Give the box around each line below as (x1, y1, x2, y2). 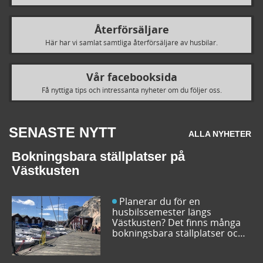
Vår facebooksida (86, 70, 177, 85)
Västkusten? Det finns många (112, 216, 241, 230)
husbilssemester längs (112, 205, 212, 219)
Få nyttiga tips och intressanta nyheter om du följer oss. (41, 85, 222, 95)
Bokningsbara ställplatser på (12, 149, 185, 164)
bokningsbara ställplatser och (112, 227, 244, 240)
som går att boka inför (112, 248, 211, 261)
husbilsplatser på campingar (112, 237, 239, 251)
